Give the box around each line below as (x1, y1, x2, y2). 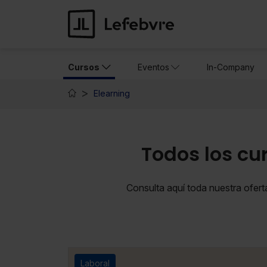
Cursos (68, 62, 100, 73)
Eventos (137, 62, 169, 73)
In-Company (207, 62, 255, 73)
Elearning (94, 88, 130, 99)
